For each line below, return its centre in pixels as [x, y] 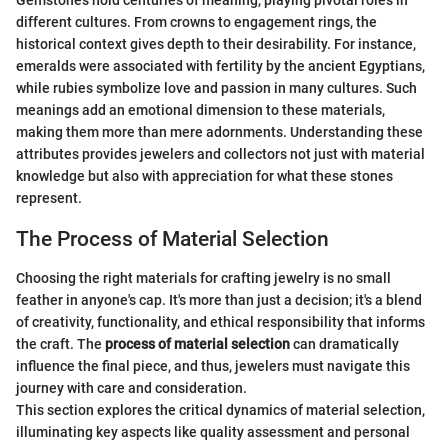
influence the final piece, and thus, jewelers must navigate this [213, 365]
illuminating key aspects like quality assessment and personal [213, 431]
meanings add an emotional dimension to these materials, [200, 110]
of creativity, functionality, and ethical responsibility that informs [220, 321]
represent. [49, 198]
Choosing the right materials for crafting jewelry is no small [203, 277]
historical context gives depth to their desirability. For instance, [216, 44]
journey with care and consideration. [131, 387]
